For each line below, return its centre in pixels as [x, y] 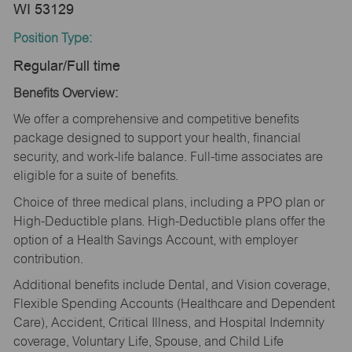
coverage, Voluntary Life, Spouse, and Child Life [148, 342]
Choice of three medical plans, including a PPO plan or [169, 202]
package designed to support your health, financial [157, 138]
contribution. [48, 258]
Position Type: [52, 38]
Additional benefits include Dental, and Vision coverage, [171, 285]
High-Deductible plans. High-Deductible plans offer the [169, 221]
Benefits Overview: [65, 93]
